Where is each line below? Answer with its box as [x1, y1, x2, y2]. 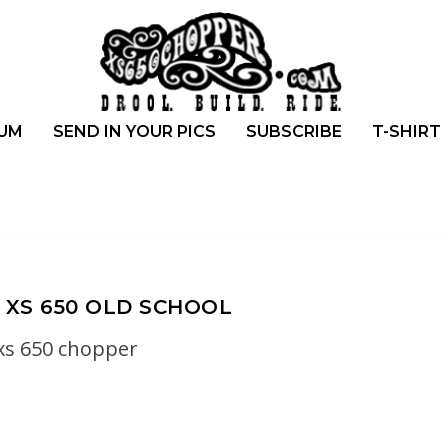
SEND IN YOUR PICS [52, 121, 216, 141]
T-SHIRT [371, 121, 441, 141]
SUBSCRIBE [245, 121, 342, 141]
